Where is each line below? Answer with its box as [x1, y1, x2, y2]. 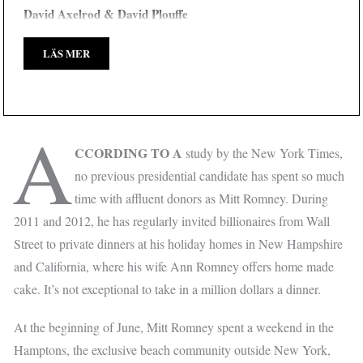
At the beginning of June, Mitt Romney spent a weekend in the [14, 318, 335, 335]
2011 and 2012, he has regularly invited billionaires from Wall [14, 211, 331, 229]
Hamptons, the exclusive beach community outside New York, [14, 340, 331, 358]
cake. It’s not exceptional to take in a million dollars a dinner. [14, 280, 322, 297]
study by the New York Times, [182, 143, 344, 161]
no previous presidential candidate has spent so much [75, 166, 345, 184]
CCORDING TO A [75, 143, 183, 162]
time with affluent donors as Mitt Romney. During [75, 189, 329, 207]
